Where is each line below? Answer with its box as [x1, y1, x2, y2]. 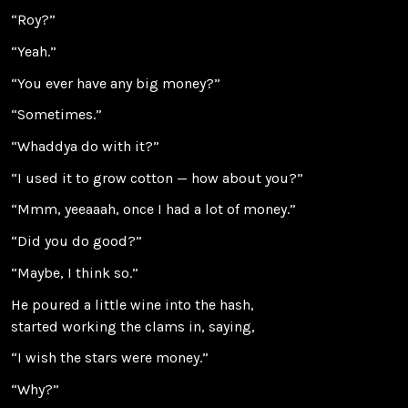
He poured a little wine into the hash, [11, 295, 254, 313]
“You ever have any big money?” [11, 74, 220, 92]
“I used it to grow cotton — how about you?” [11, 168, 303, 187]
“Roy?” [11, 11, 56, 29]
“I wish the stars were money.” [11, 349, 209, 367]
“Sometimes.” [11, 106, 102, 124]
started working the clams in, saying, [11, 317, 255, 335]
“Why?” [11, 381, 59, 399]
